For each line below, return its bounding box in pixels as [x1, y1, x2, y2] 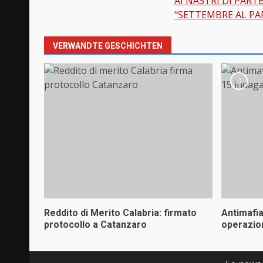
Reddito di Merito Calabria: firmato [44, 207, 197, 218]
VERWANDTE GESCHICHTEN [53, 41, 163, 50]
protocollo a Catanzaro [44, 218, 147, 230]
